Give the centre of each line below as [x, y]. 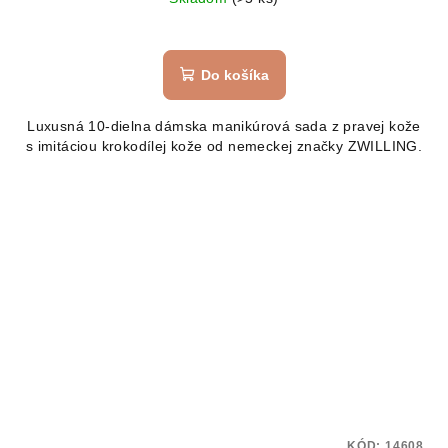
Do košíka [234, 74]
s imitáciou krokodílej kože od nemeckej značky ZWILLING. [224, 145]
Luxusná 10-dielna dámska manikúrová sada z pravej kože [224, 125]
